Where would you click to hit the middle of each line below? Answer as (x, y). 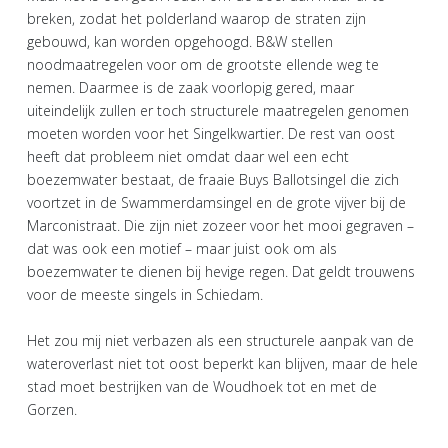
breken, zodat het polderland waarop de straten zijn (196, 18)
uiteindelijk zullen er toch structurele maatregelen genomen (218, 110)
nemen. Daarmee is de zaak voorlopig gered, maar (190, 87)
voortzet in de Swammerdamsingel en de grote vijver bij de (216, 202)
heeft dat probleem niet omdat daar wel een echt (188, 156)
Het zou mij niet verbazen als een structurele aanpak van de (220, 340)
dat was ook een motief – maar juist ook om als (182, 248)
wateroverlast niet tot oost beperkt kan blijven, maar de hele (222, 363)
